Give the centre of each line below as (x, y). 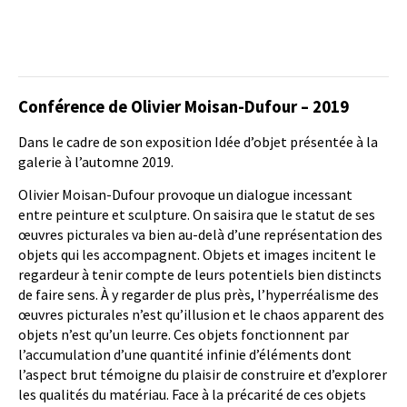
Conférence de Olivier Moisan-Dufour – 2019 (184, 107)
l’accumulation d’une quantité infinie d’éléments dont (185, 354)
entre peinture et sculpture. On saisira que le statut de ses (197, 214)
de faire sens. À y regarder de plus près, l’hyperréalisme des (199, 294)
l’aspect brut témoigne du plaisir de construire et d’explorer (203, 374)
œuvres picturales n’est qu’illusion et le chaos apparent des (201, 314)
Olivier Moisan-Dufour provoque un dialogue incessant (185, 194)
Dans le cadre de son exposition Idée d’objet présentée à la (198, 142)
